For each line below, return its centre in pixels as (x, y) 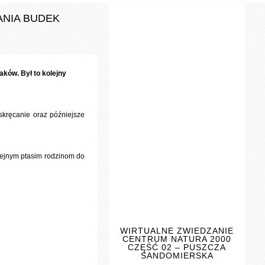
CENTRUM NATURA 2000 (177, 239)
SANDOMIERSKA (177, 256)
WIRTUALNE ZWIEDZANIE (177, 231)
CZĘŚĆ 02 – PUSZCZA (177, 247)
